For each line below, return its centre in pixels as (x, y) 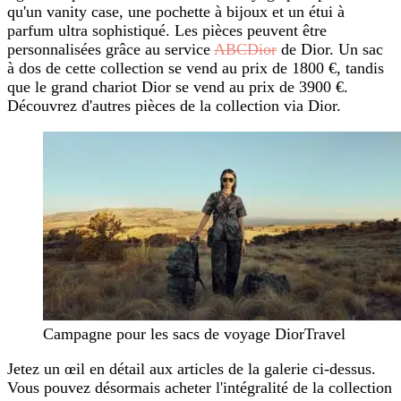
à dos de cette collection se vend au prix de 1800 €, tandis (196, 68)
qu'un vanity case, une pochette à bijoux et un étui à (176, 12)
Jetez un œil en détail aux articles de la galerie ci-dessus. (192, 369)
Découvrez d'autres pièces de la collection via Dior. (174, 106)
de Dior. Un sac (330, 50)
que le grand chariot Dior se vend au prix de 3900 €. (178, 87)
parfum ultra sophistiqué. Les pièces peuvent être (167, 31)
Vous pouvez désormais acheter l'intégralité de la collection (200, 388)
